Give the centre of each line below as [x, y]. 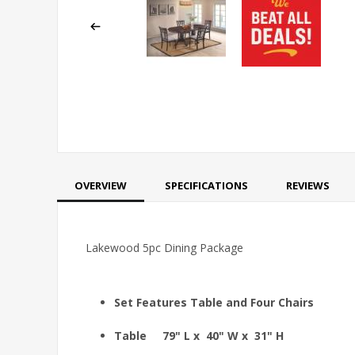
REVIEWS [308, 185]
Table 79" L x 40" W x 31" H [199, 335]
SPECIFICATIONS [206, 185]
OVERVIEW [101, 185]
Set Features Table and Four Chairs [214, 302]
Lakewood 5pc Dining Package [164, 247]
